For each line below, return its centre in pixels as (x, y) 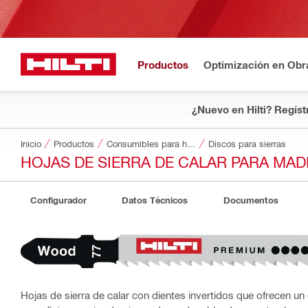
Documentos (251, 200)
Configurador (58, 200)
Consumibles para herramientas (191, 143)
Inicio (31, 143)
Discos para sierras (247, 143)
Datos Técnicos (155, 200)
